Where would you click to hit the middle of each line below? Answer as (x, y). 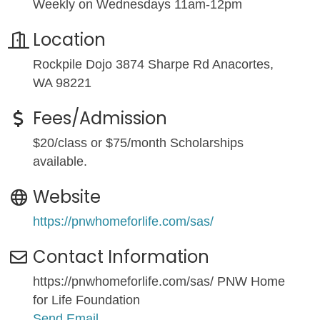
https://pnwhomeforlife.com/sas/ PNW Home (159, 281)
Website (67, 196)
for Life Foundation (86, 300)
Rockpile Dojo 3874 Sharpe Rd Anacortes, (153, 64)
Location (69, 39)
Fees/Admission (100, 118)
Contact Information (121, 256)
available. (60, 161)
